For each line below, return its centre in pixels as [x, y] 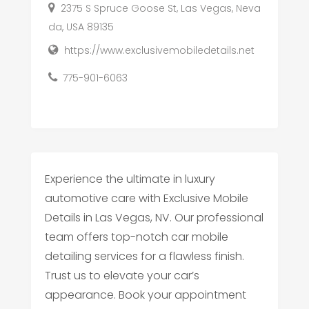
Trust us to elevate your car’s [122, 275]
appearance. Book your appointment [145, 295]
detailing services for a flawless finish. [144, 256]
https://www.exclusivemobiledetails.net [159, 50]
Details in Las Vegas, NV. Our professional [154, 217]
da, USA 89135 [81, 27]
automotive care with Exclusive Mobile [146, 198]
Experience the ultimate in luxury [130, 179]
